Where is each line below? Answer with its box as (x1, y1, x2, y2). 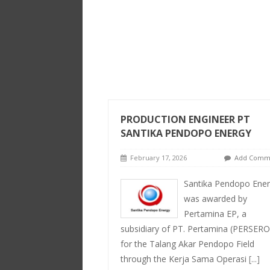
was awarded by (183, 193, 247, 204)
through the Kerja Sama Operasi (120, 253, 249, 265)
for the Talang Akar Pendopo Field (120, 238, 254, 250)
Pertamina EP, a (183, 208, 246, 219)
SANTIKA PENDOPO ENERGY (120, 127, 251, 140)
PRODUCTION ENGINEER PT (120, 113, 250, 126)
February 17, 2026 (126, 153, 187, 162)
